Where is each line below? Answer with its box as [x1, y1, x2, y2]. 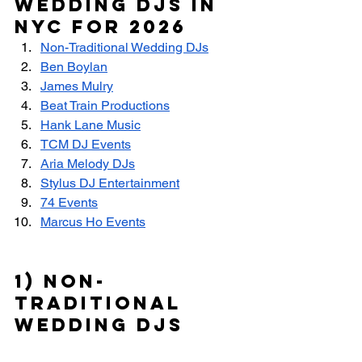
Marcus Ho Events [40, 214, 145, 230]
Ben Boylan [40, 59, 107, 75]
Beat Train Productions [40, 98, 170, 114]
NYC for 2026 [15, 15, 187, 39]
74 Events [40, 195, 98, 211]
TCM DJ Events [40, 137, 131, 153]
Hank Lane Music [40, 117, 141, 133]
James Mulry [40, 78, 113, 95]
